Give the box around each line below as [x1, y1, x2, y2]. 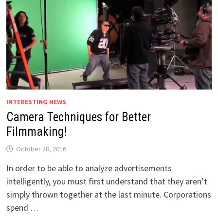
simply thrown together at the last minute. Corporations [6, 189, 211, 200]
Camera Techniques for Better [6, 110, 151, 125]
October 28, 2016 [16, 145, 66, 154]
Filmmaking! [6, 125, 67, 139]
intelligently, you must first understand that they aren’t [6, 176, 207, 187]
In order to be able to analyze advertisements [6, 163, 172, 174]
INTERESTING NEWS [6, 97, 66, 107]
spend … [6, 202, 39, 214]
